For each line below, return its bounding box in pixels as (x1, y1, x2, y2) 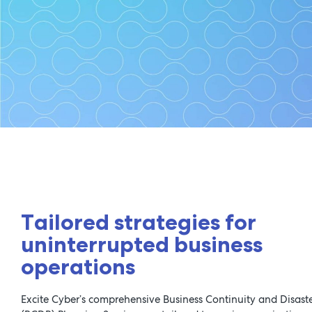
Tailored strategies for (21, 207, 256, 237)
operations (21, 251, 135, 281)
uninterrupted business (21, 229, 263, 259)
